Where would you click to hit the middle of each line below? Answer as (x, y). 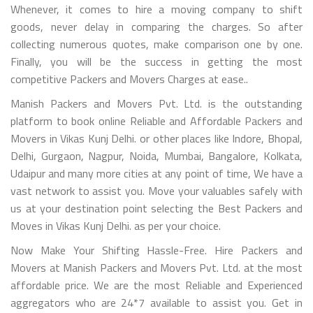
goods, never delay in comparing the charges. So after (156, 26)
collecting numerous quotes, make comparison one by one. (156, 44)
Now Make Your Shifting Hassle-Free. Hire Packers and (156, 250)
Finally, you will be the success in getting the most (156, 61)
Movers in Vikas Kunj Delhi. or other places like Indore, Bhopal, (156, 138)
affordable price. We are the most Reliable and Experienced (156, 285)
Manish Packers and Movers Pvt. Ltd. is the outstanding (156, 103)
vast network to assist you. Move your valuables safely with (156, 190)
